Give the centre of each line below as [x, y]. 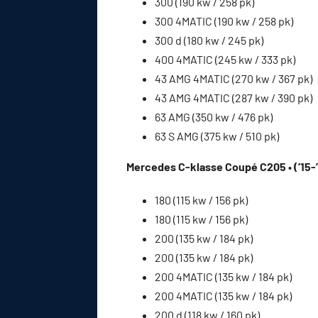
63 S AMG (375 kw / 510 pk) [217, 136]
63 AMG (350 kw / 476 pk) [214, 116]
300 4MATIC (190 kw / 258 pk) [224, 21]
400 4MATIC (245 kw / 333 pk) [225, 59]
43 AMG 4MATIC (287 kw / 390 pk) [234, 97]
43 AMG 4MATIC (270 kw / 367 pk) [234, 78]
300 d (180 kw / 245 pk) [209, 40]
